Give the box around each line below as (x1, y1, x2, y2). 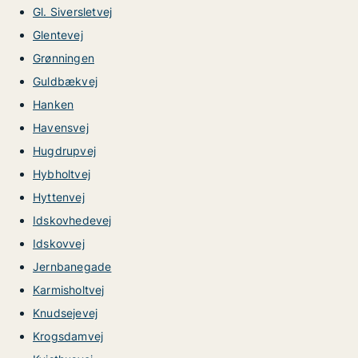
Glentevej (33, 28, 83, 42)
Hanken (33, 97, 74, 111)
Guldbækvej (33, 74, 97, 88)
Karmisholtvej (33, 283, 105, 296)
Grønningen (33, 51, 94, 65)
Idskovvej (33, 237, 85, 250)
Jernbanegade (33, 260, 112, 273)
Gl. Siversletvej (33, 5, 113, 18)
